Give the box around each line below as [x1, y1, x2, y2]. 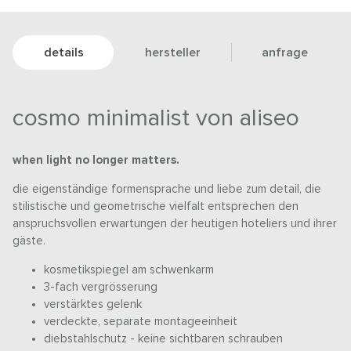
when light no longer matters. [13, 154, 180, 167]
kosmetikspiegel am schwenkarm [44, 264, 215, 277]
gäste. [13, 235, 46, 248]
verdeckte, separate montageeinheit [44, 316, 238, 328]
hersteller [144, 46, 201, 60]
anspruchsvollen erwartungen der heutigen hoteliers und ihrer [13, 218, 338, 230]
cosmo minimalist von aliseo [13, 107, 300, 131]
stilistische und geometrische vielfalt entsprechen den [13, 201, 299, 213]
